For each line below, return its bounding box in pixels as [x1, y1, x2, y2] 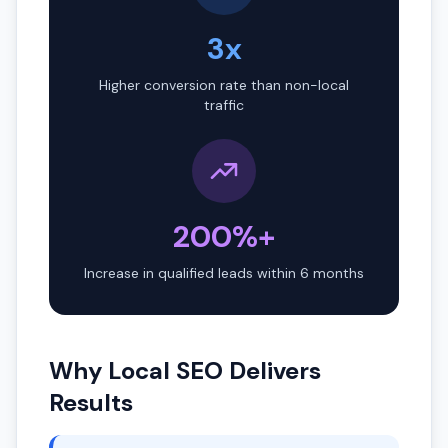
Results [49, 387, 133, 418]
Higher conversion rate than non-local [99, 76, 349, 94]
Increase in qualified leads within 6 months [84, 264, 364, 282]
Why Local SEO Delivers [49, 355, 321, 386]
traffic [204, 96, 244, 114]
